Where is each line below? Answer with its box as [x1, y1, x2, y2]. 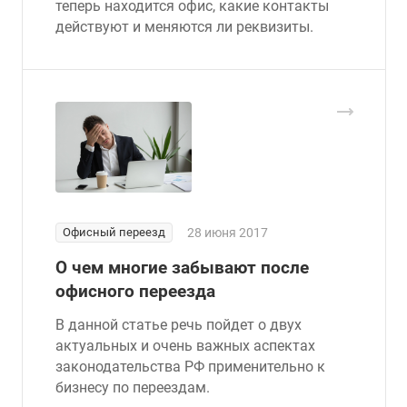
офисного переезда [55, 280, 215, 302]
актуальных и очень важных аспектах [55, 336, 315, 354]
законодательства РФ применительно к [55, 357, 325, 375]
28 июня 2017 [187, 224, 268, 240]
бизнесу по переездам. [55, 378, 210, 396]
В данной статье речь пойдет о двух [55, 315, 302, 333]
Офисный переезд [63, 224, 165, 239]
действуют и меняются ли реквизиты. [55, 17, 313, 35]
